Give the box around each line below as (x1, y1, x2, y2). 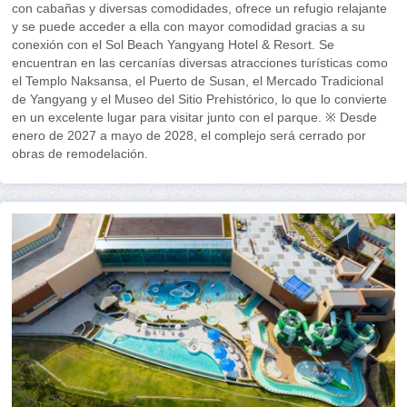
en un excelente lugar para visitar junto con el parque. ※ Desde (12, 109, 377, 124)
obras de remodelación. (12, 145, 148, 161)
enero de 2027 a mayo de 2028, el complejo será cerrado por (12, 127, 366, 143)
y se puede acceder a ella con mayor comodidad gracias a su (12, 18, 365, 34)
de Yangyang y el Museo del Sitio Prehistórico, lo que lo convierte (12, 91, 387, 106)
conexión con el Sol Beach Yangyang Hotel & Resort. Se (12, 36, 334, 52)
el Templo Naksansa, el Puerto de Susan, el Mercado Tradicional (12, 73, 383, 88)
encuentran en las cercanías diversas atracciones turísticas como (12, 55, 388, 70)
